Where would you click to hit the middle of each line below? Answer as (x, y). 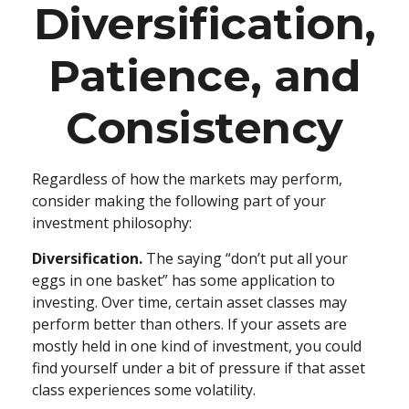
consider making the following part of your (179, 201)
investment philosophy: (112, 223)
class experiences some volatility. (144, 390)
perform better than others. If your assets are (189, 324)
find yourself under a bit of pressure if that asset (199, 368)
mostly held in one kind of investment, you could (197, 346)
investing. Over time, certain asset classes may (189, 302)
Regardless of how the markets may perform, (187, 179)
